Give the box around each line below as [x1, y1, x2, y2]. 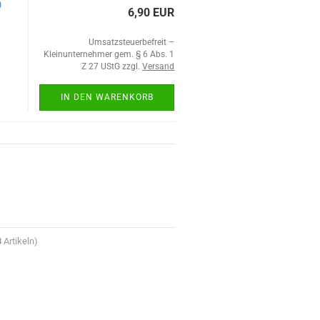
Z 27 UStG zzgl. [81, 61, 143, 71]
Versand [142, 61, 175, 71]
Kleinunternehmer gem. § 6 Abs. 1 [44, 49, 175, 59]
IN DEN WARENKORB [60, 92, 154, 102]
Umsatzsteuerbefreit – [89, 37, 175, 47]
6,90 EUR [128, 6, 175, 19]
